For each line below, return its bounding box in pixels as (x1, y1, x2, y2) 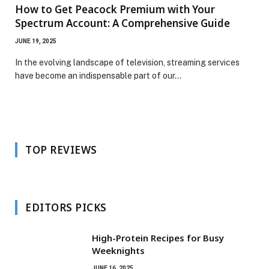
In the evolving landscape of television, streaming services (15, 57, 240, 67)
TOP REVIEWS (25, 142, 97, 157)
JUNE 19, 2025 (15, 37, 56, 44)
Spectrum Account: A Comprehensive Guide (15, 16, 230, 30)
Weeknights (92, 244, 145, 256)
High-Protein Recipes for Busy (92, 231, 224, 244)
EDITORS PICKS (25, 200, 107, 214)
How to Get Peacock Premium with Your (15, 2, 215, 16)
